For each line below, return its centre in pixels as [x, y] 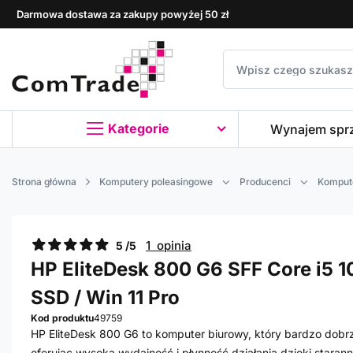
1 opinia [169, 246]
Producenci [265, 182]
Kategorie [138, 129]
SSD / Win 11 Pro [105, 298]
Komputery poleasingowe [156, 182]
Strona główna [44, 182]
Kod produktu [62, 318]
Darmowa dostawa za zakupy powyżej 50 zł [123, 14]
